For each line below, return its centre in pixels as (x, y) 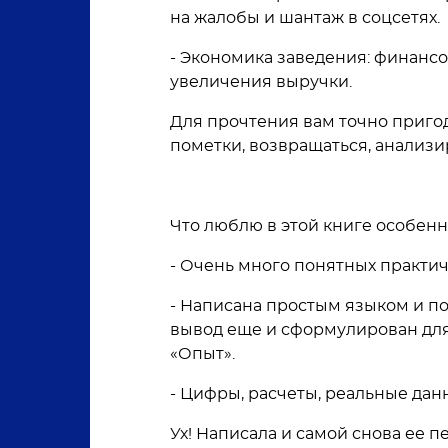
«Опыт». (202, 354)
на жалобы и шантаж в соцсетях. (305, 18)
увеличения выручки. (261, 82)
